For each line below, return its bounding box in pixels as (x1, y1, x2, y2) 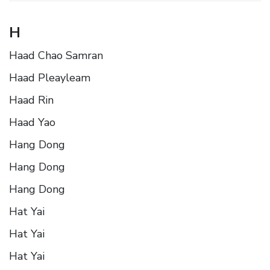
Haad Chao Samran (9, 48, 103, 63)
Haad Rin (9, 92, 54, 107)
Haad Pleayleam (9, 70, 90, 85)
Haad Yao (9, 115, 55, 130)
